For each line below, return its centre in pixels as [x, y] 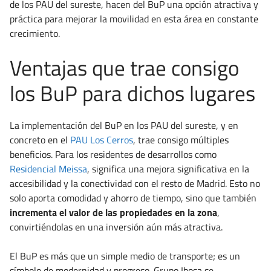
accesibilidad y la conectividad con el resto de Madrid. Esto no [135, 184]
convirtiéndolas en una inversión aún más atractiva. [116, 227]
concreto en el [40, 140]
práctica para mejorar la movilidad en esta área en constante [134, 19]
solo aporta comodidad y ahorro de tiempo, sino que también [133, 198]
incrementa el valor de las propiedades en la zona [113, 213]
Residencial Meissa [48, 169]
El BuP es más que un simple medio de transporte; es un [125, 256]
